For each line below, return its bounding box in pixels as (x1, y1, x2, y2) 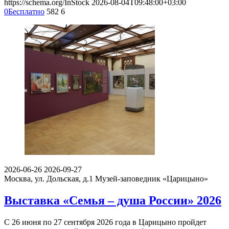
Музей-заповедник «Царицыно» (95, 174, 208, 183)
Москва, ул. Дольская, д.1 (4, 174, 93, 183)
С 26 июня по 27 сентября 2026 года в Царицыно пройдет (4, 217, 207, 226)
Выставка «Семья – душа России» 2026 (4, 193, 221, 207)
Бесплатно (8, 7, 44, 16)
